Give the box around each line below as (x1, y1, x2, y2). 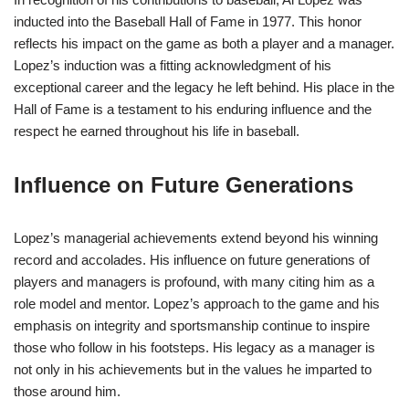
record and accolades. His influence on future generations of (14, 252, 370, 268)
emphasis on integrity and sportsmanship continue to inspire (14, 318, 370, 334)
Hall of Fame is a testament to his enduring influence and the (14, 101, 372, 118)
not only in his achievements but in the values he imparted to (14, 362, 372, 378)
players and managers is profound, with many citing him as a (14, 274, 374, 290)
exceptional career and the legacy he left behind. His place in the (14, 79, 394, 96)
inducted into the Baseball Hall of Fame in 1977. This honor (14, 14, 362, 30)
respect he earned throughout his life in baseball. (14, 123, 299, 140)
